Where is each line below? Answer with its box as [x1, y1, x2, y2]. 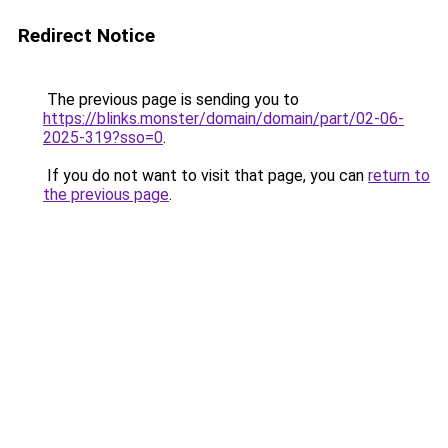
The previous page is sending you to [43, 90, 299, 109]
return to [368, 166, 430, 185]
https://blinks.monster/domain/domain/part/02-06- [43, 109, 404, 128]
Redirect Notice [18, 24, 155, 47]
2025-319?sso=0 [43, 128, 163, 147]
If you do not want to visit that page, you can [43, 166, 368, 185]
